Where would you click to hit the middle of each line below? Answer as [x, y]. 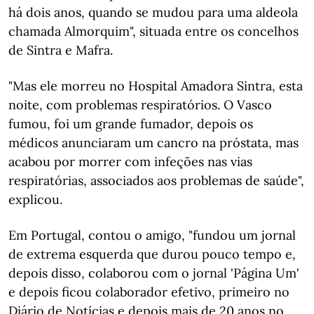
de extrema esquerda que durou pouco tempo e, [152, 254]
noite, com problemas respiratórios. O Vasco [140, 105]
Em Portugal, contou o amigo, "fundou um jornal [152, 235]
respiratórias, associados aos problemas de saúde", [156, 180]
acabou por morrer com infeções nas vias [130, 162]
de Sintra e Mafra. [61, 50]
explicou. [35, 199]
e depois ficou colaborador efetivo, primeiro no [149, 292]
